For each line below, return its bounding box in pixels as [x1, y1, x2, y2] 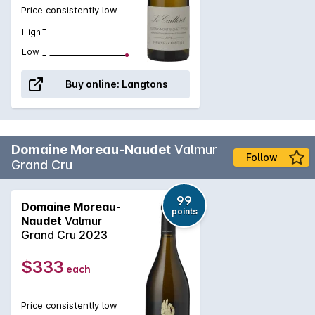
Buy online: [65, 77, 120, 90]
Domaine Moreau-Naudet [11, 141, 171, 157]
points [171, 205, 198, 217]
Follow [245, 150, 278, 163]
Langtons [122, 77, 168, 90]
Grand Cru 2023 [21, 227, 108, 242]
